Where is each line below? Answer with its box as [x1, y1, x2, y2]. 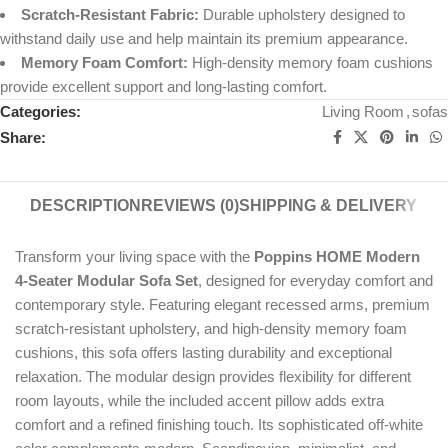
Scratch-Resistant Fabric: [21, 6, 199, 24]
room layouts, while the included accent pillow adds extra [15, 392, 384, 410]
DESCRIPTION [30, 197, 142, 215]
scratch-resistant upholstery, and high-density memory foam [15, 320, 407, 338]
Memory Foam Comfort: [21, 54, 188, 72]
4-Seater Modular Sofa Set [15, 272, 198, 290]
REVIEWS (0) [141, 197, 240, 215]
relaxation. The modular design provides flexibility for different [15, 368, 411, 386]
